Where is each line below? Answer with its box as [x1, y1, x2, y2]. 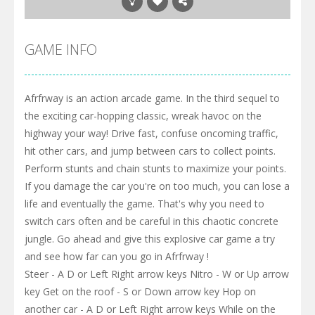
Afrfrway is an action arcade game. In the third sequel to [25, 91, 280, 105]
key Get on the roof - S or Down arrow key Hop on [25, 284, 256, 298]
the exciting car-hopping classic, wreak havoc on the [25, 108, 262, 122]
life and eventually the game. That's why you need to [25, 196, 264, 210]
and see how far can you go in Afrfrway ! [25, 249, 209, 263]
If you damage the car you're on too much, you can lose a [25, 179, 290, 193]
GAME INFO [25, 39, 97, 59]
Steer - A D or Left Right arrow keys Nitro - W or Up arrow [25, 266, 289, 281]
